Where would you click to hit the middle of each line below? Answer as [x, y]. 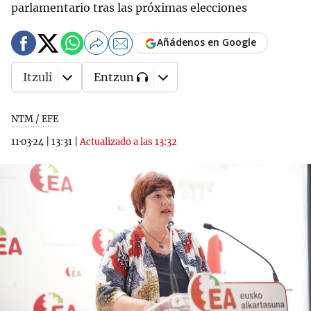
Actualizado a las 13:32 [128, 142]
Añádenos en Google [207, 42]
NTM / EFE [35, 119]
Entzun [114, 77]
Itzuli [37, 77]
